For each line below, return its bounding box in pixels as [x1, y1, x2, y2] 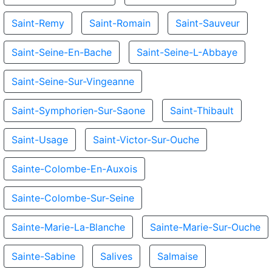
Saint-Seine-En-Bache [12, 46, 112, 58]
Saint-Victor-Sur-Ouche [93, 134, 199, 146]
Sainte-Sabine [12, 250, 75, 262]
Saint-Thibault [170, 104, 234, 117]
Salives [100, 250, 132, 262]
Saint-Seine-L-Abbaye [137, 46, 237, 58]
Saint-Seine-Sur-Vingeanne [12, 75, 134, 87]
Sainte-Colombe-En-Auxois [12, 163, 137, 175]
